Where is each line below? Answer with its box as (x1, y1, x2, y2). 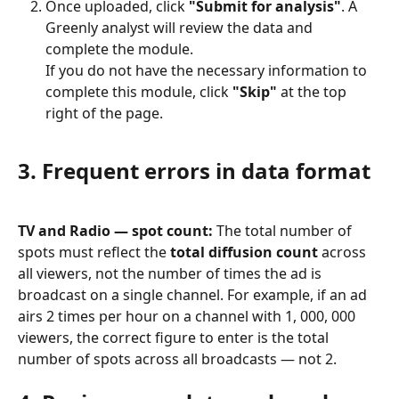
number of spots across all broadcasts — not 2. (18, 348, 337, 369)
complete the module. (45, 38, 193, 59)
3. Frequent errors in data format (18, 156, 370, 186)
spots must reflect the (18, 241, 170, 262)
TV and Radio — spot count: (18, 220, 213, 240)
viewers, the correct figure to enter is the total (18, 327, 332, 347)
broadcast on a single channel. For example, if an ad (18, 284, 370, 305)
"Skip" (232, 81, 277, 102)
